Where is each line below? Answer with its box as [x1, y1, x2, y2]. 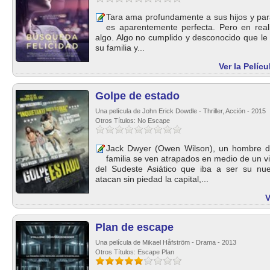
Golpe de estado [95, 90, 180, 102]
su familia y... [95, 43, 145, 52]
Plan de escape [95, 221, 174, 233]
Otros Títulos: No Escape [95, 117, 170, 124]
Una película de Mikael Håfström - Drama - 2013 [95, 239, 236, 246]
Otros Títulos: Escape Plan [95, 248, 174, 256]
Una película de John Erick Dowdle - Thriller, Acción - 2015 [95, 107, 266, 115]
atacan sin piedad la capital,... [95, 174, 209, 184]
